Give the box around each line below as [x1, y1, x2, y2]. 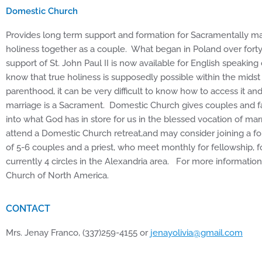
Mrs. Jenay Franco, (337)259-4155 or [6, 227, 150, 239]
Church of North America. [6, 170, 109, 181]
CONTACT [6, 203, 50, 215]
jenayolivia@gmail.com [150, 227, 243, 239]
